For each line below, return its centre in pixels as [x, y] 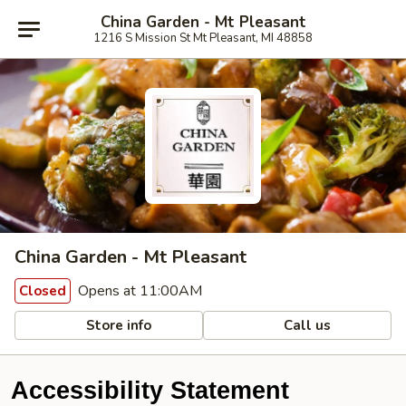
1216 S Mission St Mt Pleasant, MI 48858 [203, 38]
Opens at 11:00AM [138, 291]
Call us [306, 325]
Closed [43, 291]
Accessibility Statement [150, 391]
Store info [117, 325]
